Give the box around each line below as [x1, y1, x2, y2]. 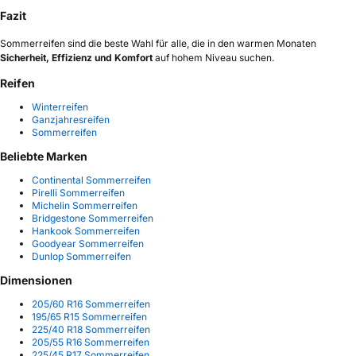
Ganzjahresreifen [32, 113, 110, 126]
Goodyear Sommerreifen [32, 237, 144, 250]
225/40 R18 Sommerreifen [32, 323, 150, 335]
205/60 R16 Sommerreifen [32, 297, 150, 310]
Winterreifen [32, 100, 88, 113]
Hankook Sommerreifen [32, 224, 140, 237]
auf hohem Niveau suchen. [153, 51, 274, 64]
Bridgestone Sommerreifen [32, 211, 153, 224]
